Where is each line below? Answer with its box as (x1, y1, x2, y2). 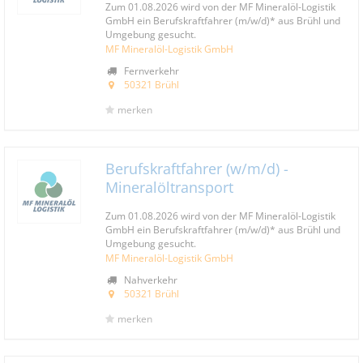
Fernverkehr (122, 64, 179, 77)
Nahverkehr (122, 273, 177, 286)
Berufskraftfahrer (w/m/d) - (105, 159, 288, 178)
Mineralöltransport (105, 177, 233, 197)
